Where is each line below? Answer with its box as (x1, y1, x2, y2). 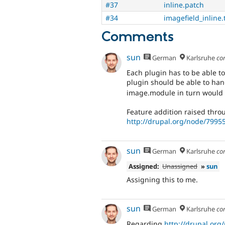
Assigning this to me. (127, 174, 198, 184)
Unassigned (162, 161, 198, 171)
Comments (101, 28, 174, 46)
